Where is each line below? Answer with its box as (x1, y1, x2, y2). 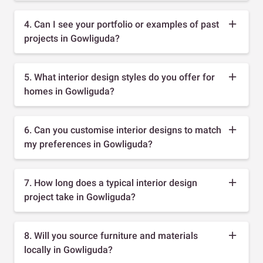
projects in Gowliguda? (24, 32, 120, 44)
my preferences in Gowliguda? (24, 138, 153, 150)
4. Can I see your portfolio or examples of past (24, 18, 219, 30)
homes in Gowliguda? (24, 85, 114, 97)
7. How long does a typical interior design (24, 177, 197, 188)
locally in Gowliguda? (24, 244, 113, 255)
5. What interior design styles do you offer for (24, 71, 215, 83)
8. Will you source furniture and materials (24, 230, 198, 241)
